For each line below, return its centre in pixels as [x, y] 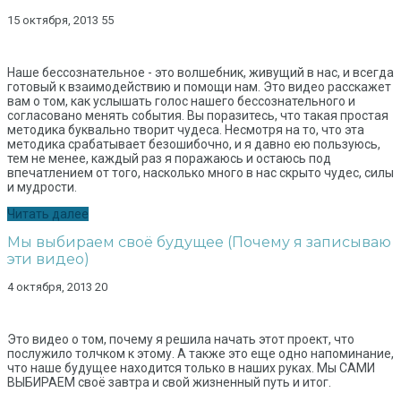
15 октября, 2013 [53, 21]
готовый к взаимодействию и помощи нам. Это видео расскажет [199, 87]
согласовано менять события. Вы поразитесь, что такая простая [198, 116]
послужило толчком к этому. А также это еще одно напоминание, [200, 354]
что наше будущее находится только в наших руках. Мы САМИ [191, 368]
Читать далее [48, 214]
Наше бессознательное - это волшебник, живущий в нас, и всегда [200, 73]
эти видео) [48, 260]
